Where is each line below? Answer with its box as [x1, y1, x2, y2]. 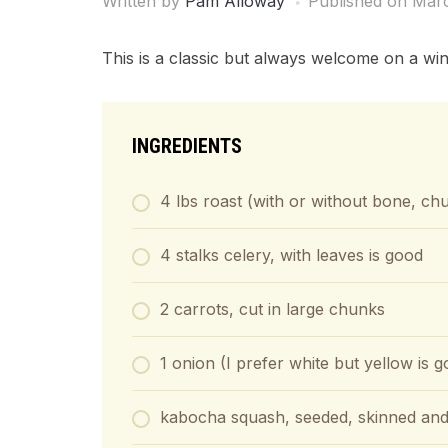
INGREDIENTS [132, 134, 242, 158]
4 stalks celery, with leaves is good [160, 245, 423, 265]
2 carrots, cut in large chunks [160, 299, 385, 319]
